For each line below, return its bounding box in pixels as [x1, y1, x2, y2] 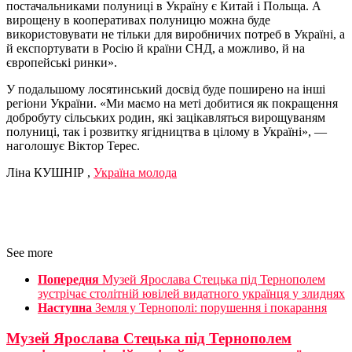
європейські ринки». [6, 56, 117, 70]
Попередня [38, 273, 99, 287]
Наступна [38, 301, 92, 315]
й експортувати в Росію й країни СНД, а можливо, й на [6, 42, 305, 56]
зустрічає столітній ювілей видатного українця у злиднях [38, 287, 345, 301]
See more [6, 246, 53, 260]
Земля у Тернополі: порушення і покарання [95, 301, 327, 315]
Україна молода [93, 166, 177, 180]
